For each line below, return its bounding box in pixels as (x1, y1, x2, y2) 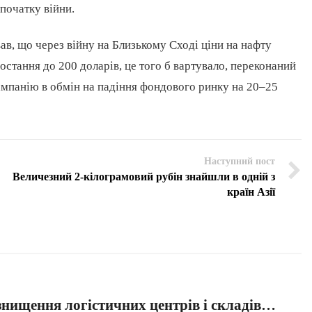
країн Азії (227, 185, 275, 198)
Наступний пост (204, 155, 275, 166)
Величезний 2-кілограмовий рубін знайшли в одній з (13, 170, 275, 182)
